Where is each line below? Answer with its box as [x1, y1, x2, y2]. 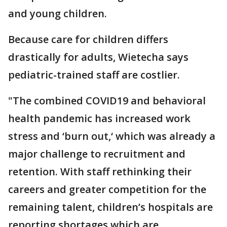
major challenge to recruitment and [8, 147, 185, 161]
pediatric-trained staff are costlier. [8, 68, 182, 82]
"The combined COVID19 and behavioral [8, 94, 206, 107]
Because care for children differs [8, 32, 168, 46]
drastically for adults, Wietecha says [8, 50, 188, 64]
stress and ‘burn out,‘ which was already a [8, 129, 215, 143]
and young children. [8, 7, 109, 20]
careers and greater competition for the [8, 182, 206, 196]
